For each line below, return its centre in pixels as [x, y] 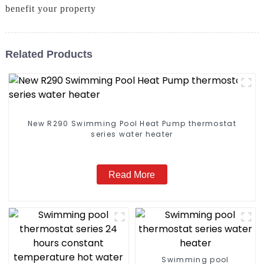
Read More [132, 174]
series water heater [132, 134]
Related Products [49, 54]
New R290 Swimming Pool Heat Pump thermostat [132, 124]
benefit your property [50, 9]
